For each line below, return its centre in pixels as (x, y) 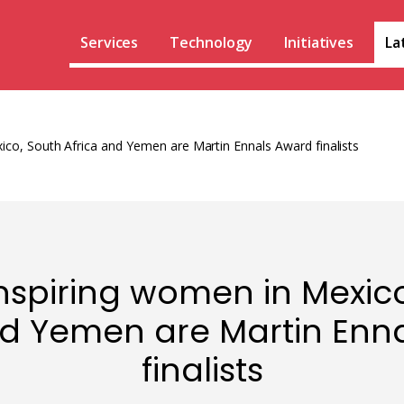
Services (109, 42)
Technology (211, 42)
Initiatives (319, 42)
